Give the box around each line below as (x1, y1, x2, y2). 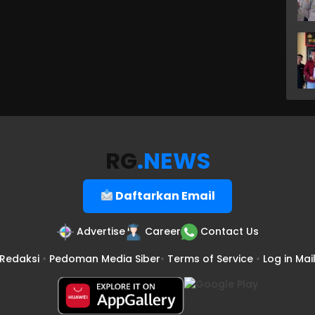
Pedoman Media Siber (49, 251, 160, 266)
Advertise (76, 224, 125, 238)
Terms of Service (167, 251, 253, 266)
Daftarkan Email (112, 187, 215, 204)
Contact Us (200, 224, 259, 238)
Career (144, 224, 181, 238)
